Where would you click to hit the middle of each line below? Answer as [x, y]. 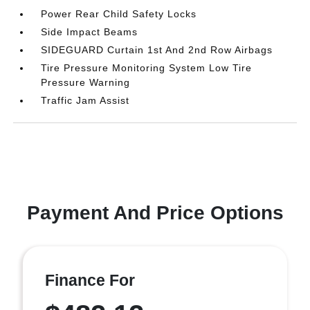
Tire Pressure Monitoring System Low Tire [147, 67]
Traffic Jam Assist [85, 100]
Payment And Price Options [155, 212]
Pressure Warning [86, 82]
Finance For [90, 280]
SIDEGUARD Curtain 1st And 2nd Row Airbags [157, 49]
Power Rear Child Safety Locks [119, 13]
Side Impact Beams [90, 31]
